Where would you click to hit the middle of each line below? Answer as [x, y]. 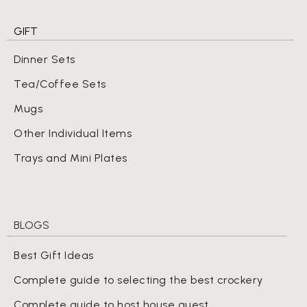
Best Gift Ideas [54, 256]
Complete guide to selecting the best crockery [138, 280]
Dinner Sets [45, 60]
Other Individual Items [73, 134]
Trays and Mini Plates [71, 158]
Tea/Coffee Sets [60, 84]
